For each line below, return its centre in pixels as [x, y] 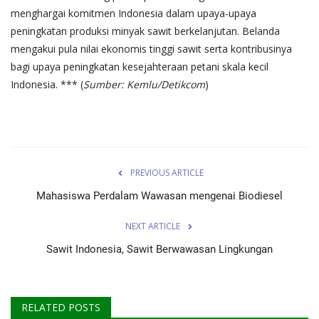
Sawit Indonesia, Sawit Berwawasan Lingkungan [159, 249]
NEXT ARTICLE [152, 226]
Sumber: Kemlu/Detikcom [144, 84]
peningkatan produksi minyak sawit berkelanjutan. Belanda [145, 31]
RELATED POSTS [61, 307]
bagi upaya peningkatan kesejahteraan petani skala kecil [140, 66]
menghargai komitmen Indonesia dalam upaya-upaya [134, 13]
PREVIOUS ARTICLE [167, 172]
